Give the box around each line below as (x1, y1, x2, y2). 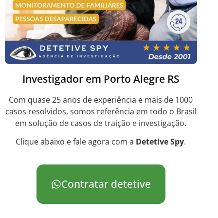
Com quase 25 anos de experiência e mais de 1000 (9, 94, 193, 105)
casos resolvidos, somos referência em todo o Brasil (5, 106, 197, 117)
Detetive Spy (136, 136, 184, 147)
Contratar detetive (66, 178, 145, 190)
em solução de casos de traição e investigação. (15, 117, 187, 128)
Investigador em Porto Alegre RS (22, 72, 180, 86)
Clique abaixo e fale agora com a (16, 136, 136, 147)
